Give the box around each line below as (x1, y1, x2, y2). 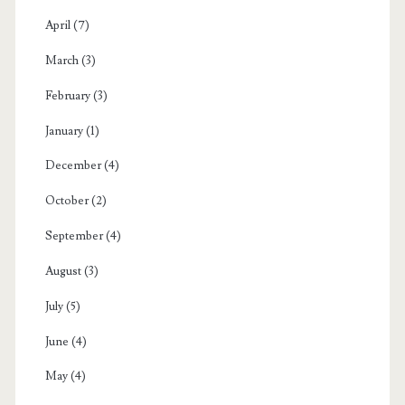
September (44, 229, 103, 244)
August (44, 263, 81, 278)
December (44, 158, 101, 174)
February (44, 88, 90, 103)
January (44, 123, 83, 138)
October (44, 193, 89, 209)
